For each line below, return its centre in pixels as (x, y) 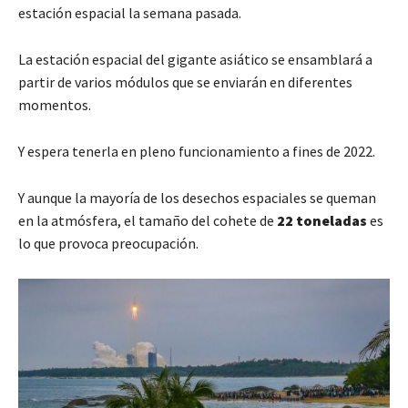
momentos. (55, 105)
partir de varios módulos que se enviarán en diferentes (185, 82)
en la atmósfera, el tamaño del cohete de (148, 221)
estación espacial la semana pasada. (130, 13)
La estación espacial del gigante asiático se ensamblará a (195, 60)
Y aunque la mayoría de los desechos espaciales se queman (197, 198)
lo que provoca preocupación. (108, 244)
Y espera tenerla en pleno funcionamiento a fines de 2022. (197, 152)
